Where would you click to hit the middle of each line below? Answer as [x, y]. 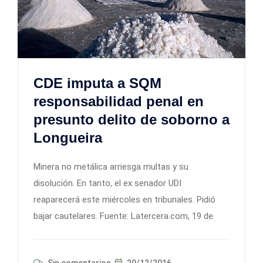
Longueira [68, 137]
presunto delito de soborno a [131, 119]
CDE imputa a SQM [97, 83]
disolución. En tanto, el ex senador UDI [107, 183]
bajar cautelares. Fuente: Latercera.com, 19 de [123, 216]
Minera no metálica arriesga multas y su [111, 166]
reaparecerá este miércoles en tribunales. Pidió [124, 199]
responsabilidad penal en [119, 101]
